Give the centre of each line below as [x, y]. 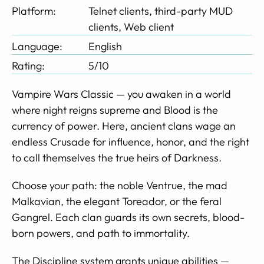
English [105, 46]
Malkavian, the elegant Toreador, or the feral [117, 201]
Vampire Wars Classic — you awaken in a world [121, 94]
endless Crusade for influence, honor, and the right [131, 141]
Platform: [35, 11]
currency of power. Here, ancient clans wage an [124, 126]
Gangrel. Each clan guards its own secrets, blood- [128, 217]
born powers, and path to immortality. [101, 233]
